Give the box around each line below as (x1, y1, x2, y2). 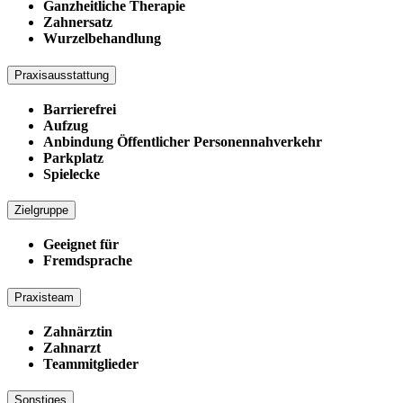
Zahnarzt (43, 339, 101, 355)
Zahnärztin (43, 323, 112, 339)
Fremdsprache (43, 253, 132, 269)
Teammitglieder (43, 355, 139, 372)
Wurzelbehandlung (43, 31, 161, 47)
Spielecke (43, 166, 100, 182)
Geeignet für (43, 237, 119, 253)
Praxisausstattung (14, 68, 109, 82)
